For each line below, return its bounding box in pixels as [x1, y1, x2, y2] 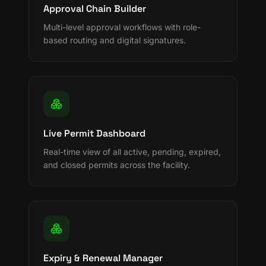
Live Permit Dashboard [43, 127, 145, 140]
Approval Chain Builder [43, 2, 146, 15]
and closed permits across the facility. [43, 160, 190, 170]
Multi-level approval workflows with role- [43, 22, 201, 32]
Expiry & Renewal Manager [43, 252, 163, 264]
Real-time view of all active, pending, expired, [43, 147, 221, 157]
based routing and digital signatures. [43, 35, 186, 45]
